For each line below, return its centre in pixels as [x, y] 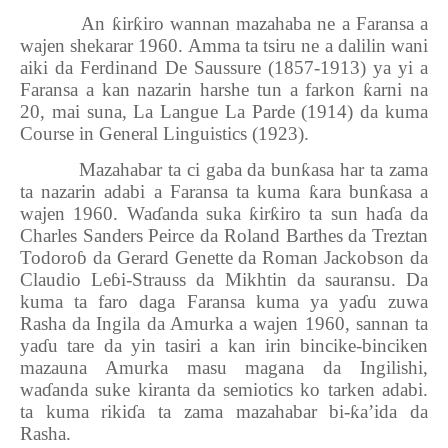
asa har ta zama [370, 169]
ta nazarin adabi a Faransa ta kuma [164, 191]
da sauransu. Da [357, 279]
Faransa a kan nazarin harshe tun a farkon [192, 89]
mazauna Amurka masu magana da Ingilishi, [224, 367]
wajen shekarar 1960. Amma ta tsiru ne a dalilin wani [224, 45]
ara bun [348, 191]
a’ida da [394, 411]
